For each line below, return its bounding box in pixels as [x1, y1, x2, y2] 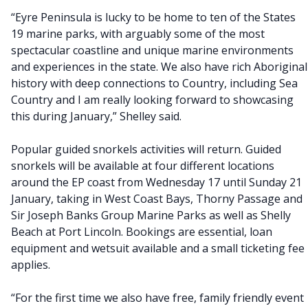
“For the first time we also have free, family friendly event [11, 290, 304, 305]
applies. [11, 257, 50, 272]
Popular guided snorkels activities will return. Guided [11, 142, 281, 157]
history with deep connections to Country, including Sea [11, 76, 298, 91]
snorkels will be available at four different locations [11, 158, 274, 173]
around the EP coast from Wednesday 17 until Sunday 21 [11, 175, 302, 190]
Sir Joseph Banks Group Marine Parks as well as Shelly [11, 208, 291, 223]
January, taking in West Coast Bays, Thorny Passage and [11, 191, 302, 206]
